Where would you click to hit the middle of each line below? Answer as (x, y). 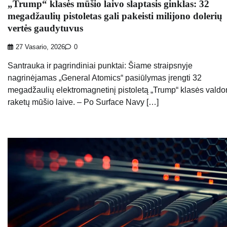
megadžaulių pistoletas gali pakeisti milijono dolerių (115, 16)
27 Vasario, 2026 (40, 47)
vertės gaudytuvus (45, 28)
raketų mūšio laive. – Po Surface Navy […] (83, 102)
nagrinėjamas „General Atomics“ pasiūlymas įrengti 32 (105, 78)
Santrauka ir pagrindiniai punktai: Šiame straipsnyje (100, 65)
